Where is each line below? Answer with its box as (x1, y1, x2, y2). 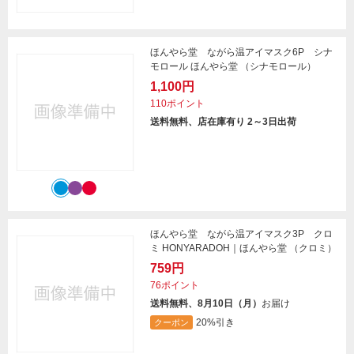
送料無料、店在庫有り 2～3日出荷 (150, 116, 296, 128)
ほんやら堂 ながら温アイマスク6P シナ (150, 47, 333, 58)
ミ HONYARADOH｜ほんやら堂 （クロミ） (150, 243, 337, 254)
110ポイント (150, 98, 205, 110)
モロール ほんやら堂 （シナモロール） (150, 61, 316, 73)
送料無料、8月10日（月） (150, 298, 262, 310)
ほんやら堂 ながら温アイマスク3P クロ (150, 228, 333, 240)
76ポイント (150, 280, 199, 292)
